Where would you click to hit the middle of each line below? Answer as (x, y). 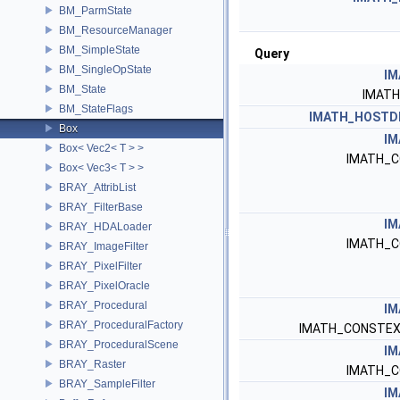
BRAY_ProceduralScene (119, 344)
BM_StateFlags (96, 108)
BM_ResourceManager (116, 30)
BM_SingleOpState (105, 69)
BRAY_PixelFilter (100, 266)
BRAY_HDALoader (105, 226)
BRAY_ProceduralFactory (121, 325)
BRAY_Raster (92, 364)
